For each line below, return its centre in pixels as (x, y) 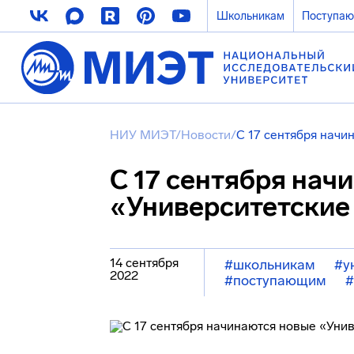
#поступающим (275, 281)
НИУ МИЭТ (143, 135)
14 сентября (144, 263)
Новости (206, 135)
